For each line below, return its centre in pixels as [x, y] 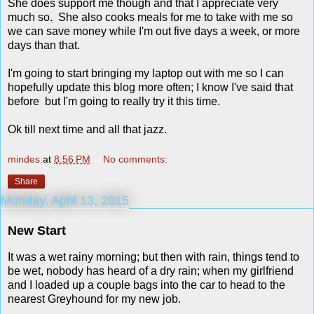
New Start [37, 231]
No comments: [136, 159]
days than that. [44, 45]
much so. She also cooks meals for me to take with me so [150, 17]
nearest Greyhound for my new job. [94, 299]
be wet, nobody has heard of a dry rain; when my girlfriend [151, 271]
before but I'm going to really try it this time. [114, 101]
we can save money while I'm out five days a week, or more [154, 31]
